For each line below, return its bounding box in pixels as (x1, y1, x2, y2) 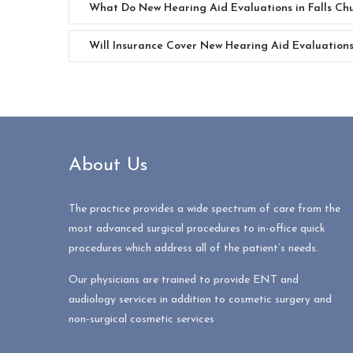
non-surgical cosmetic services (69, 314, 214, 326)
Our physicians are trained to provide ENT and (69, 274, 299, 287)
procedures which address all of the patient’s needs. (69, 243, 318, 255)
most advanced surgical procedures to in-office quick (69, 223, 325, 236)
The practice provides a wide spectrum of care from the (69, 203, 340, 216)
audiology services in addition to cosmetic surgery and (69, 294, 332, 307)
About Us (69, 156, 147, 176)
